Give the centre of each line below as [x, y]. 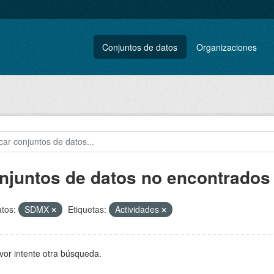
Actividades [138, 209]
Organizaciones [227, 47]
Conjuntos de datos [140, 47]
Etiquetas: [87, 209]
